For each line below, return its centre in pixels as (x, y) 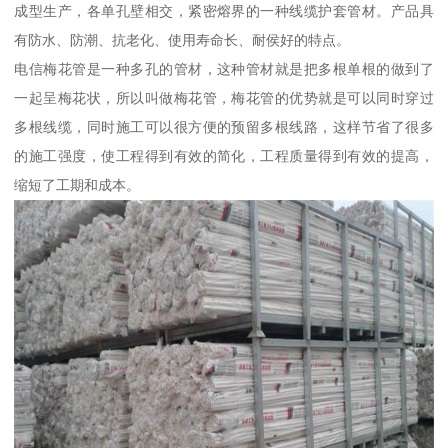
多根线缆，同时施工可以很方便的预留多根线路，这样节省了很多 (224, 126)
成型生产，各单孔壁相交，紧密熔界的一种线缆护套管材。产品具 (224, 10)
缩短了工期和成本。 (77, 184)
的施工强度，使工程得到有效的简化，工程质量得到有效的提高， (224, 155)
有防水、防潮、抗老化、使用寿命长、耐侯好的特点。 (182, 39)
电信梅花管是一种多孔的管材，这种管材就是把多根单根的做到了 (224, 68)
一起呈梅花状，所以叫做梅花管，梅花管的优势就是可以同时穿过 (224, 97)
